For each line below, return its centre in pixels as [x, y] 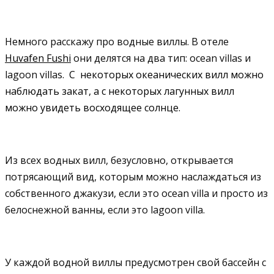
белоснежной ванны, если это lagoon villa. [105, 209]
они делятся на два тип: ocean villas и [161, 58]
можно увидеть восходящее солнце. [93, 107]
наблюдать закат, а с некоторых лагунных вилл [120, 91]
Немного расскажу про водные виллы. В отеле [117, 41]
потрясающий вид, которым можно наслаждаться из [133, 176]
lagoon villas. [37, 74]
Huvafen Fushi [38, 58]
